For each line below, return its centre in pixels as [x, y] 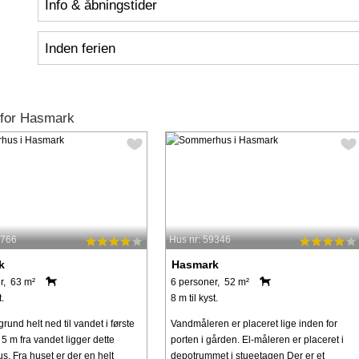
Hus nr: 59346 [200, 239]
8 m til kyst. [194, 298]
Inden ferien [80, 48]
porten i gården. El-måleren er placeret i [257, 340]
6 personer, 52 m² [210, 282]
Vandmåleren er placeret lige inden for [254, 324]
